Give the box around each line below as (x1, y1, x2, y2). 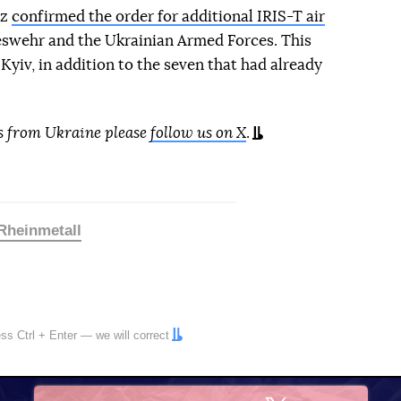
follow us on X (150, 125, 246, 141)
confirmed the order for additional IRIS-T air (11, 9, 325, 24)
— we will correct (77, 328, 169, 342)
